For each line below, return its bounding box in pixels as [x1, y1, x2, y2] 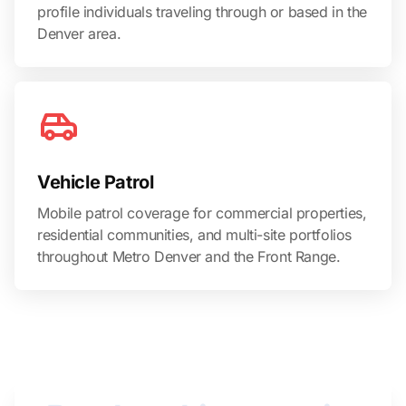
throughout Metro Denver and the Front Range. [37, 246, 341, 266]
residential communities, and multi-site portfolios [37, 225, 353, 244]
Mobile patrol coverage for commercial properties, [37, 203, 367, 222]
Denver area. [37, 24, 121, 43]
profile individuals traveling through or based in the [37, 2, 367, 21]
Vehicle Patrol [37, 170, 154, 193]
